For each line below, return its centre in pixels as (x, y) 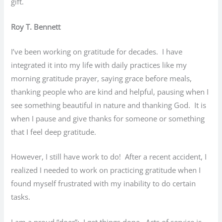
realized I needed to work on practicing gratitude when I (106, 170)
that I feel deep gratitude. (54, 132)
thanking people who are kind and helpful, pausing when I (110, 91)
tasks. (21, 197)
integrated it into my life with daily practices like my (99, 65)
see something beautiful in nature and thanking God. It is (109, 105)
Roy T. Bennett (36, 27)
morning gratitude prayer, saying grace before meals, (102, 78)
